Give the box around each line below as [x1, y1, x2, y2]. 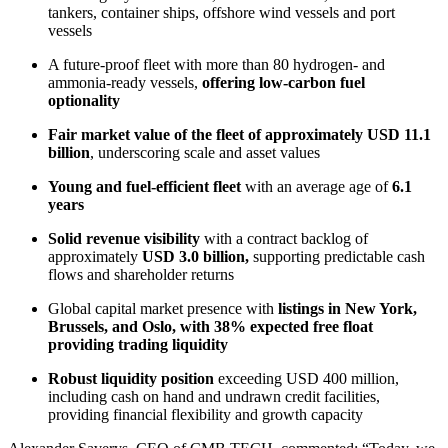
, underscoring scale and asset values [90, 143, 324, 161]
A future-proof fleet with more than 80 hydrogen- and [48, 55, 385, 73]
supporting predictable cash [249, 247, 425, 265]
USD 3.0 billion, [138, 247, 249, 265]
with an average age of [241, 177, 388, 195]
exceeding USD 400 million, [214, 369, 399, 387]
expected [246, 317, 309, 335]
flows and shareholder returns [48, 265, 238, 283]
